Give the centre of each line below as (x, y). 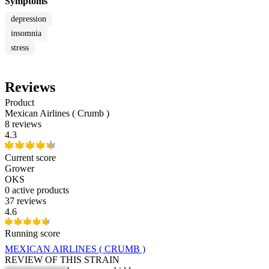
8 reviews (23, 124)
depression (29, 19)
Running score (32, 234)
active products (41, 190)
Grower (20, 169)
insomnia (26, 34)
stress (20, 48)
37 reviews (26, 201)
